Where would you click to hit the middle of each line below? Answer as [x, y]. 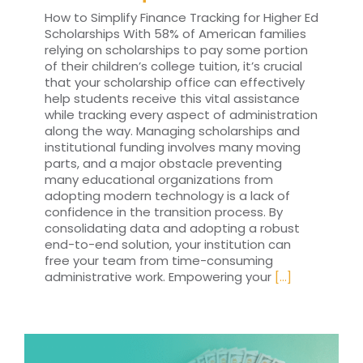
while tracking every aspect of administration [181, 115]
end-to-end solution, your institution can [168, 245]
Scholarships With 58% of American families [175, 34]
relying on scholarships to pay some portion [176, 50]
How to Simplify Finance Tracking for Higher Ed [181, 18]
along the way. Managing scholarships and [172, 131]
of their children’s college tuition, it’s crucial [173, 66]
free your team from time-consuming [159, 261]
